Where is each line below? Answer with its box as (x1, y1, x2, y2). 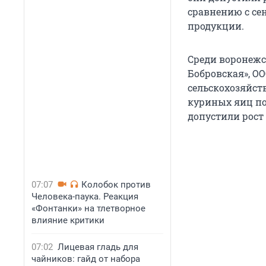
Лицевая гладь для (58, 242, 138, 252)
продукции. (188, 20, 244, 33)
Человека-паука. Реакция (31, 191, 138, 202)
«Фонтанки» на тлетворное (31, 203, 145, 214)
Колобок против (81, 179, 151, 190)
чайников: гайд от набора (31, 254, 140, 264)
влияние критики (31, 215, 104, 226)
